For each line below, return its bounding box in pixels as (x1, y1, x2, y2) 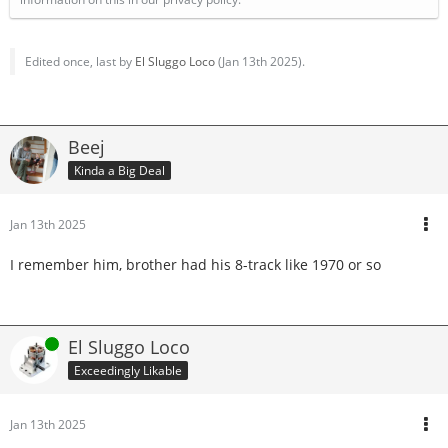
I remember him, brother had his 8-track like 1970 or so (10, 255, 381, 274)
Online (10, 335, 46, 352)
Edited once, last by (25, 53, 135, 70)
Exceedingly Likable (74, 361, 182, 379)
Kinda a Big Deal (74, 161, 165, 179)
